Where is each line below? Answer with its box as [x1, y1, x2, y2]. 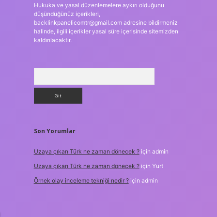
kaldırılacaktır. [33, 36, 72, 44]
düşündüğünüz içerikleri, [33, 10, 100, 17]
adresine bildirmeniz [122, 19, 178, 26]
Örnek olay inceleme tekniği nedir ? [33, 177, 129, 184]
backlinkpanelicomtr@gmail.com [33, 19, 122, 26]
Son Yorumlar [33, 127, 76, 135]
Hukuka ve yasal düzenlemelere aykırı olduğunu [33, 1, 164, 9]
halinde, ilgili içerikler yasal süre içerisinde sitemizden [33, 28, 178, 35]
